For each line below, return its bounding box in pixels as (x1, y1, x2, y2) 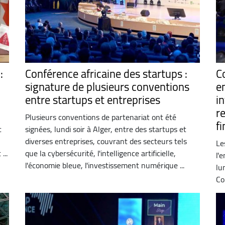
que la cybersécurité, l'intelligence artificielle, (25, 145, 176, 161)
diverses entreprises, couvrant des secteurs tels (25, 133, 187, 149)
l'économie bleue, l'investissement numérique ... (25, 157, 184, 173)
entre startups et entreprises (25, 89, 160, 110)
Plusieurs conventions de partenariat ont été (25, 109, 176, 125)
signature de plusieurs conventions (25, 76, 189, 97)
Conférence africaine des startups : (25, 63, 187, 84)
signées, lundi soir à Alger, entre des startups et (25, 121, 186, 137)
